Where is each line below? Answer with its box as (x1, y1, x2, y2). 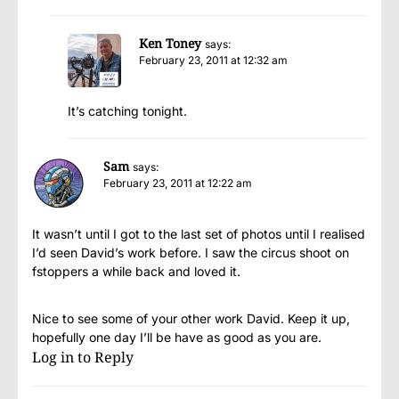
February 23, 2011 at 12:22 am (103, 176, 252, 191)
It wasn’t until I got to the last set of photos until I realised (32, 226, 365, 242)
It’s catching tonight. (68, 103, 187, 119)
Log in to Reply (32, 347, 134, 368)
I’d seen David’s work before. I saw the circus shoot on (32, 245, 349, 261)
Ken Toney (139, 35, 201, 53)
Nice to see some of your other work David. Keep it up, (32, 311, 350, 327)
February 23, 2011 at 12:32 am (139, 53, 288, 68)
